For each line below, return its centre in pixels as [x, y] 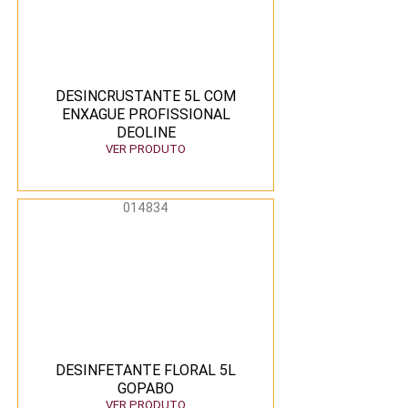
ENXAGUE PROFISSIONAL [146, 114]
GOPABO [146, 388]
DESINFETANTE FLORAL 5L [146, 370]
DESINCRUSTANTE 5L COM [146, 96]
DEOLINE [146, 132]
